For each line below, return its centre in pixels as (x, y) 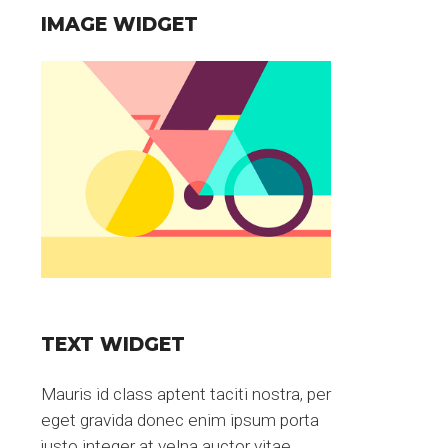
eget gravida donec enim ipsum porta (180, 420)
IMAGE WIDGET (119, 24)
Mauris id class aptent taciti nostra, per (186, 394)
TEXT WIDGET (113, 345)
